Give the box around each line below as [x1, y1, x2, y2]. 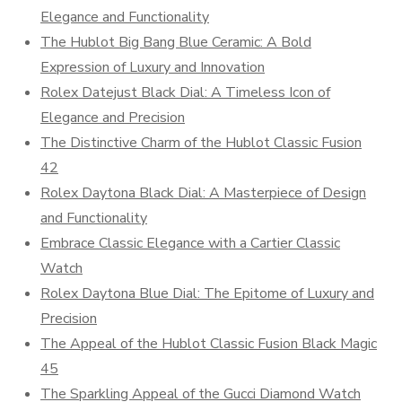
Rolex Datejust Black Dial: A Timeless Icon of [40, 83, 330, 102]
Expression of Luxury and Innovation [40, 57, 265, 77]
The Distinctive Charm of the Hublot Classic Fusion [40, 133, 362, 153]
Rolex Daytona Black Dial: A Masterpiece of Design [40, 183, 366, 203]
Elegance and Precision [40, 108, 185, 127]
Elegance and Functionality [40, 7, 209, 27]
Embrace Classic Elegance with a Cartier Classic [40, 233, 340, 253]
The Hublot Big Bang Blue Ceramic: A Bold [40, 32, 311, 52]
